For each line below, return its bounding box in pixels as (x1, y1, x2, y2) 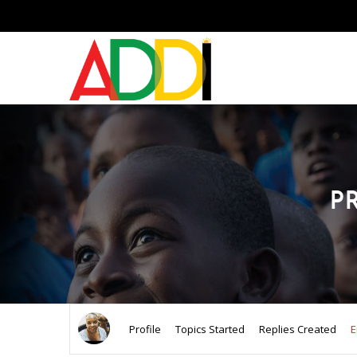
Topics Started (175, 322, 245, 336)
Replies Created (259, 322, 336, 336)
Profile (129, 322, 161, 336)
